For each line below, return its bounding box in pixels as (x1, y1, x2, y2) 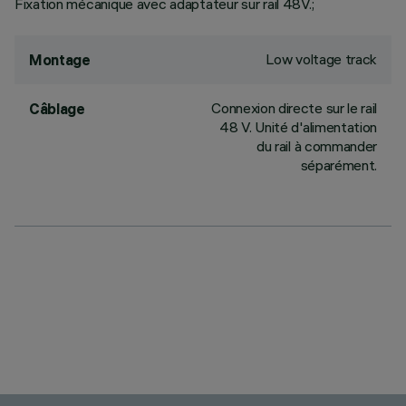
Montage (29, 51, 91, 69)
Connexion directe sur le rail (211, 99, 377, 117)
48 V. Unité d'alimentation (219, 118, 377, 136)
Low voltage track (266, 50, 377, 68)
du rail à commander (256, 137, 377, 155)
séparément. (300, 156, 377, 174)
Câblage (29, 100, 85, 118)
